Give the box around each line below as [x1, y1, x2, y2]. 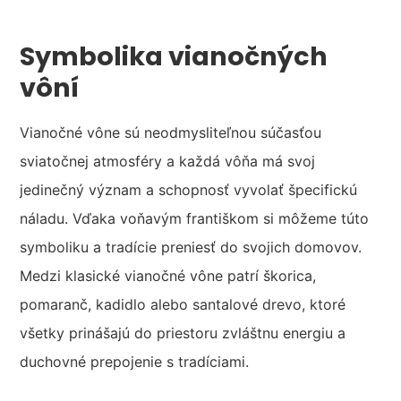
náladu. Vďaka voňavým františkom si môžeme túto [20, 209, 370, 228]
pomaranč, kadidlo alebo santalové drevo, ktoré [20, 295, 346, 314]
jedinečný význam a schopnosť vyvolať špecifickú [20, 181, 358, 200]
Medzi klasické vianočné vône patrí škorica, [20, 267, 317, 286]
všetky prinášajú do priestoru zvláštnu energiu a [20, 324, 346, 343]
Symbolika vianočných [20, 38, 328, 75]
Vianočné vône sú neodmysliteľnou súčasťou [20, 124, 322, 142]
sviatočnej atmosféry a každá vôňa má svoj [20, 152, 316, 171]
